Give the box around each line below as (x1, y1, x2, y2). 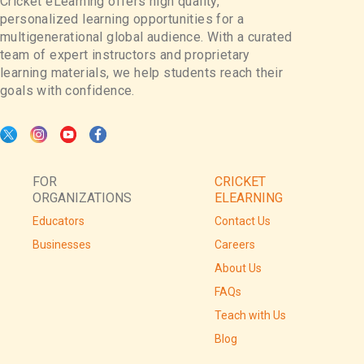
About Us (214, 261, 262, 275)
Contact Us (214, 214, 271, 227)
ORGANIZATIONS (32, 189, 132, 206)
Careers (214, 237, 255, 251)
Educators (32, 214, 84, 227)
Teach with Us (214, 308, 286, 322)
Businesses (32, 237, 91, 251)
